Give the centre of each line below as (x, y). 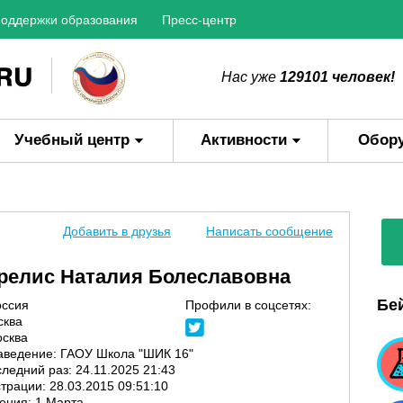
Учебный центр (72, 140)
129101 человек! (337, 77)
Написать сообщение (269, 231)
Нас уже (251, 77)
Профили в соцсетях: (248, 305)
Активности (244, 140)
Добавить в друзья (117, 231)
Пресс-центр (199, 20)
